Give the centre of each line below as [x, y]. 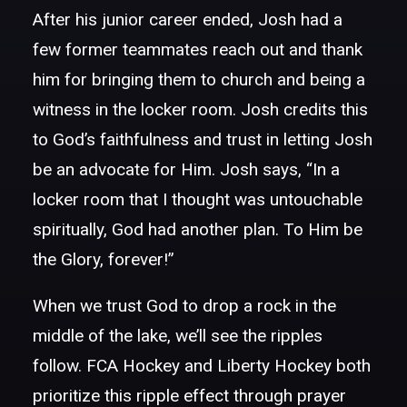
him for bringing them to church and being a [199, 79]
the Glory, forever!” [104, 259]
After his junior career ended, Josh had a [188, 20]
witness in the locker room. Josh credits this [200, 109]
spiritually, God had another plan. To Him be [198, 229]
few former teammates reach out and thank [198, 50]
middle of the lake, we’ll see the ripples [178, 336]
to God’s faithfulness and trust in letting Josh [203, 139]
